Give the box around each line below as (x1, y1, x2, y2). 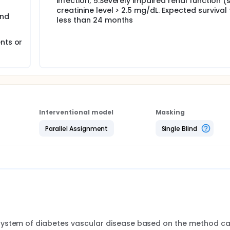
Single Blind (161, 124, 198, 133)
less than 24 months (56, 15, 133, 25)
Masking (155, 108, 185, 117)
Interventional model (39, 108, 114, 117)
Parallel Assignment (45, 124, 108, 133)
